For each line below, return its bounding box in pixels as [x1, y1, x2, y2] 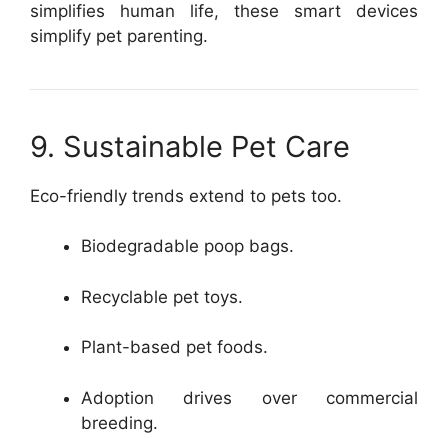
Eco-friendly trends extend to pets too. [30, 185, 342, 206]
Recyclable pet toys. [81, 286, 243, 307]
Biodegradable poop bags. [81, 236, 294, 256]
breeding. [81, 412, 158, 433]
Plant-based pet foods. [81, 337, 268, 357]
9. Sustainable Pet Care [30, 128, 350, 164]
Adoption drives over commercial [81, 387, 418, 408]
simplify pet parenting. [30, 25, 208, 46]
